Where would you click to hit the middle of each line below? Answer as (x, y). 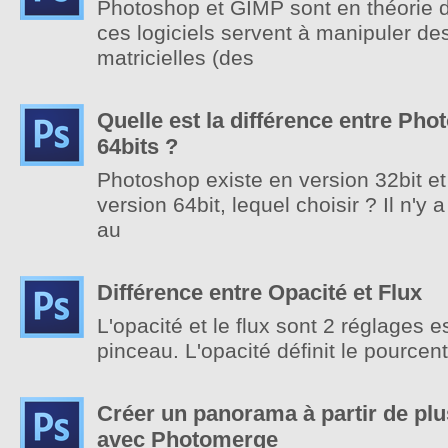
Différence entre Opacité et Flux (259, 292)
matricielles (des (175, 58)
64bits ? (137, 146)
